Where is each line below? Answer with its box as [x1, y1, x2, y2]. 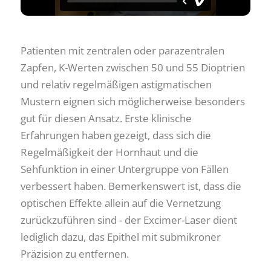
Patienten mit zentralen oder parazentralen [21, 43, 224, 57]
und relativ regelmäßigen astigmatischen [21, 77, 212, 91]
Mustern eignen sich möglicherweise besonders [21, 94, 245, 108]
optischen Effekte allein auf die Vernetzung [21, 195, 221, 210]
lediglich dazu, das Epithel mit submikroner [21, 229, 221, 244]
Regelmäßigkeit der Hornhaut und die [21, 145, 198, 159]
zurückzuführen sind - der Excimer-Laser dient [21, 212, 237, 227]
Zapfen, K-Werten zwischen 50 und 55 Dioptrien [21, 60, 245, 74]
